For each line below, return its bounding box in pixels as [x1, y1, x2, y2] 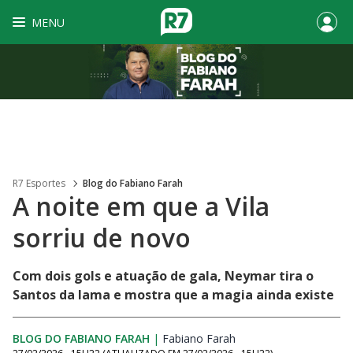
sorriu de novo [13, 221, 191, 255]
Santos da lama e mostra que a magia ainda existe [13, 286, 334, 303]
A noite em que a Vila [13, 189, 269, 223]
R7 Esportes [13, 176, 65, 190]
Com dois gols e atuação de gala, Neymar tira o [13, 267, 314, 284]
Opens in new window [236, 331, 347, 346]
